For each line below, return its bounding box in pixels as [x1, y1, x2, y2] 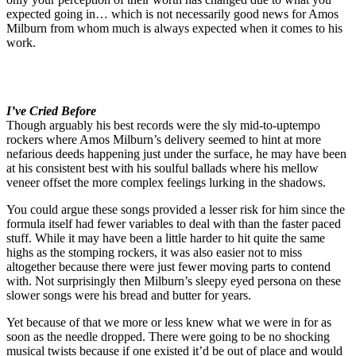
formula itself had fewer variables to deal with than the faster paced [6, 217, 341, 231]
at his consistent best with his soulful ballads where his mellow [6, 161, 319, 176]
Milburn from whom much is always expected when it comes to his [6, 21, 342, 36]
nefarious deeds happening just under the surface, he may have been [6, 147, 346, 161]
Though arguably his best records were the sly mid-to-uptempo [6, 118, 320, 133]
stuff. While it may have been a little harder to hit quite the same [6, 231, 325, 246]
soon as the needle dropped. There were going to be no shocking [6, 330, 330, 344]
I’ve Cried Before [6, 104, 96, 118]
